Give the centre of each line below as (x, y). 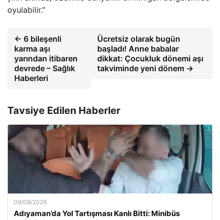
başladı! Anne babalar (138, 49)
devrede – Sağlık (45, 68)
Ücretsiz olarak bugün (139, 39)
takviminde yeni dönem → (146, 68)
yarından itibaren (46, 58)
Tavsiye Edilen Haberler (64, 110)
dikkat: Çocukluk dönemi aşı (151, 58)
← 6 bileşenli (38, 39)
